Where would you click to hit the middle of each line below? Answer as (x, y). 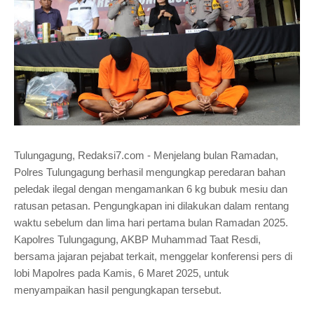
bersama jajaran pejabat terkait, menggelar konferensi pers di (153, 257)
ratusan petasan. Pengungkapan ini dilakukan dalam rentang (151, 206)
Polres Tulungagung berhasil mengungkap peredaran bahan (150, 172)
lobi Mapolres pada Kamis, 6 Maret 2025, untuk (122, 273)
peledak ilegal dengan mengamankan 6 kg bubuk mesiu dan (151, 189)
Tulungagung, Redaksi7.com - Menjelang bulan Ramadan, (146, 156)
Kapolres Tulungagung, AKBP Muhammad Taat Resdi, (137, 240)
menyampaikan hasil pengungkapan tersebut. (118, 290)
